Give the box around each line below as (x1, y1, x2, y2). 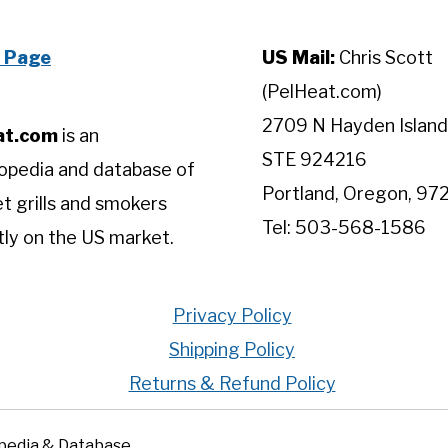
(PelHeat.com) (262, 81, 382, 102)
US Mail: (262, 47, 335, 68)
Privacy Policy (172, 305, 292, 326)
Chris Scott (335, 47, 433, 68)
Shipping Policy (169, 339, 295, 360)
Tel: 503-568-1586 (262, 217, 426, 238)
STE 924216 (262, 149, 367, 170)
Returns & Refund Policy (128, 373, 336, 394)
